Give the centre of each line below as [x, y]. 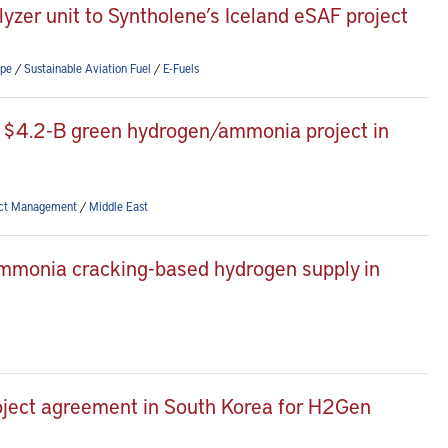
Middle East [118, 206]
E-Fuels [181, 68]
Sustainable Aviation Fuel [87, 68]
